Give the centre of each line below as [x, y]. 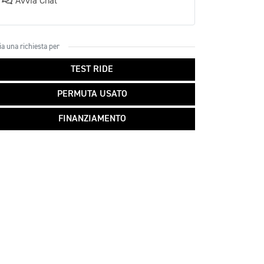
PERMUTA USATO [92, 94]
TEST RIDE [92, 70]
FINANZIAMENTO [92, 119]
